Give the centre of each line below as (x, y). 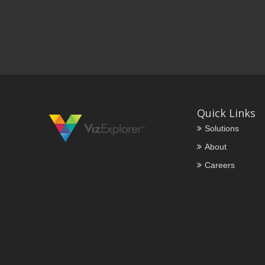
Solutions (222, 128)
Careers (219, 165)
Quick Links (226, 113)
